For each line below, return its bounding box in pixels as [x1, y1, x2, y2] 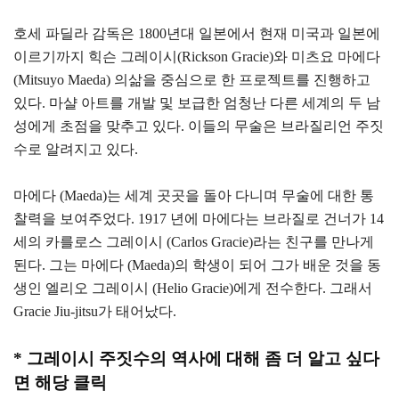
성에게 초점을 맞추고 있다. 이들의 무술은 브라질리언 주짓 [13, 118, 384, 134]
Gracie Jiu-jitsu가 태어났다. [13, 304, 176, 320]
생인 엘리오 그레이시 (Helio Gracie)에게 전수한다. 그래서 [13, 281, 372, 297]
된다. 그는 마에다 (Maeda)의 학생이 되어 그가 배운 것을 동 [13, 257, 381, 273]
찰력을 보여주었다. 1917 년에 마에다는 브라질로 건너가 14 [13, 211, 384, 227]
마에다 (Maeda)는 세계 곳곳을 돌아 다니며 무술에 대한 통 [13, 188, 374, 204]
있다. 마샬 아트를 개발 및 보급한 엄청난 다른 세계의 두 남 [13, 95, 380, 111]
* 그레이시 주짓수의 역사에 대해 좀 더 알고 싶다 [13, 349, 379, 369]
